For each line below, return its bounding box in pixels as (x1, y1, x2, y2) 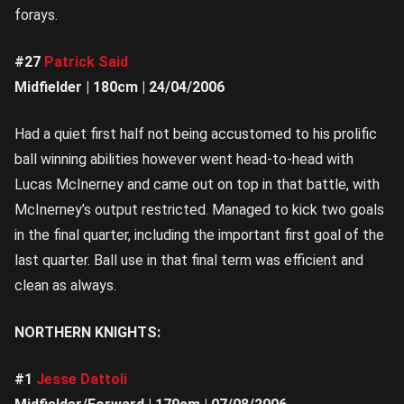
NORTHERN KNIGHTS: (14, 324, 161, 342)
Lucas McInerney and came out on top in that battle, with (14, 176, 380, 194)
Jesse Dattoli (36, 371, 127, 389)
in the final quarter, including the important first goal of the (14, 226, 384, 244)
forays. (14, 6, 58, 24)
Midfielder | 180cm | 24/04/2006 (14, 78, 225, 96)
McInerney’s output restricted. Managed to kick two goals (14, 201, 384, 219)
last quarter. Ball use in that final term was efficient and (14, 252, 363, 270)
